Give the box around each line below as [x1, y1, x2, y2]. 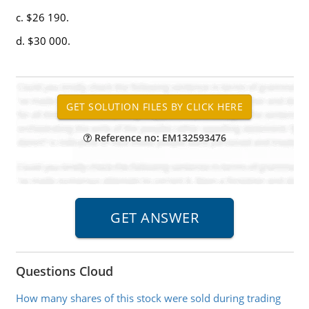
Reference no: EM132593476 [91, 131, 226, 144]
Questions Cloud [15, 263, 113, 279]
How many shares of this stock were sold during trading [15, 291, 281, 305]
